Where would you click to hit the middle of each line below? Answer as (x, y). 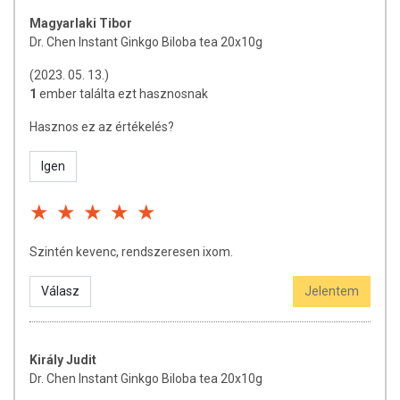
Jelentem (332, 291)
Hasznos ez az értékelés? (102, 127)
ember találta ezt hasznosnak (124, 94)
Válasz (60, 291)
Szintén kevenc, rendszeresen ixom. (131, 252)
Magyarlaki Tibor (81, 23)
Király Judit (63, 360)
